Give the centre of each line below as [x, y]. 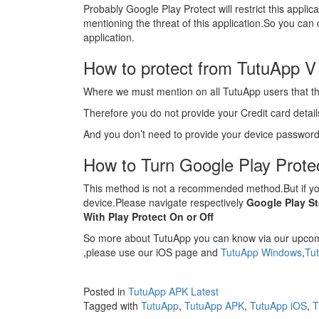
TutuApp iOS [278, 305]
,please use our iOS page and [152, 252]
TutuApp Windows [261, 252]
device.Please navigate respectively [165, 202]
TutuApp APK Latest [173, 291]
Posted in [106, 291]
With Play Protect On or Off [148, 216]
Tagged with [112, 305]
